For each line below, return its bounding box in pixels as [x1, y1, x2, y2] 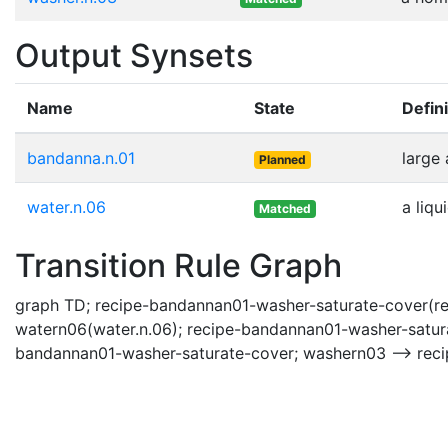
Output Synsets [15, 35, 253, 75]
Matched [258, 200, 311, 216]
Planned [258, 151, 306, 167]
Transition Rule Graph [15, 245, 342, 285]
